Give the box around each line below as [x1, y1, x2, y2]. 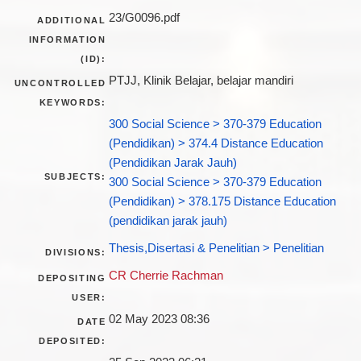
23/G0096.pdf [108, 11, 180, 25]
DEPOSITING [38, 273, 106, 284]
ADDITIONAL [37, 15, 106, 26]
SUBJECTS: [44, 172, 106, 182]
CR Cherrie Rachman [108, 269, 223, 283]
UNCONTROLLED [14, 78, 106, 89]
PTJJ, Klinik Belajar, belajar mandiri [108, 74, 293, 88]
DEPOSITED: [39, 336, 106, 346]
